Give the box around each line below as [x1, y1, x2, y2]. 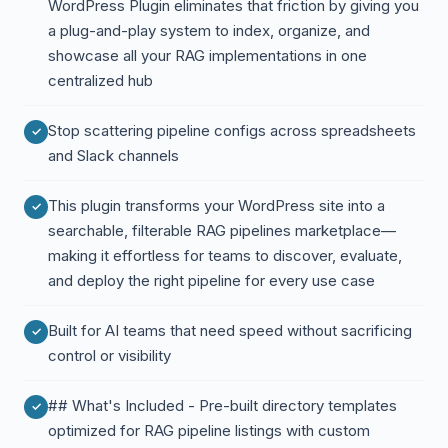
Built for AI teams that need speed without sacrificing [48, 321, 412, 340]
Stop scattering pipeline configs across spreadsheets [48, 121, 416, 140]
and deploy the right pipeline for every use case [48, 271, 375, 290]
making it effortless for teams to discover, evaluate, [48, 246, 402, 265]
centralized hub [48, 71, 153, 90]
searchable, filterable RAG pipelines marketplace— [48, 221, 396, 240]
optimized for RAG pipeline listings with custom [48, 421, 370, 440]
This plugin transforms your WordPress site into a [48, 196, 385, 215]
